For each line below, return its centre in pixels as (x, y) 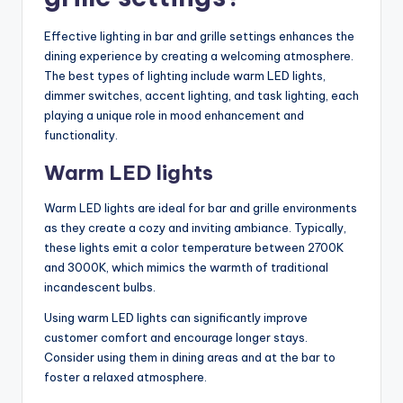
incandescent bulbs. (100, 287)
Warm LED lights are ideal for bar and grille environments (201, 207)
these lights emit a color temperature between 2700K (194, 247)
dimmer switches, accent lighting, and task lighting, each (201, 95)
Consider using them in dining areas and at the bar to (190, 357)
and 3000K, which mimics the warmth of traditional (186, 267)
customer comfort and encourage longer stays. (176, 337)
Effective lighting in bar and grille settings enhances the (199, 36)
